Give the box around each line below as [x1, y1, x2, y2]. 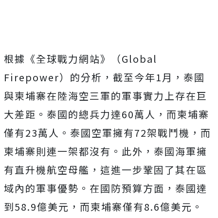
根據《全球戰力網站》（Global [4, 52, 157, 66]
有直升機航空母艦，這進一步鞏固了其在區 [4, 163, 207, 177]
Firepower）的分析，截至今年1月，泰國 [4, 70, 205, 84]
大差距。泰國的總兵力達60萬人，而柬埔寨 [4, 107, 209, 121]
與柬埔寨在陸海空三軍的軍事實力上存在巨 [4, 89, 207, 103]
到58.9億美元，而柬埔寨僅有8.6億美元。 [4, 200, 203, 214]
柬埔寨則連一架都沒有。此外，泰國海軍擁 [4, 144, 207, 158]
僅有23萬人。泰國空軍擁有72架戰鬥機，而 [4, 126, 211, 140]
